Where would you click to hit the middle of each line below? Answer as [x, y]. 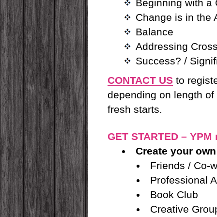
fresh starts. [135, 109]
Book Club [174, 194]
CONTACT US [140, 80]
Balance [155, 32]
